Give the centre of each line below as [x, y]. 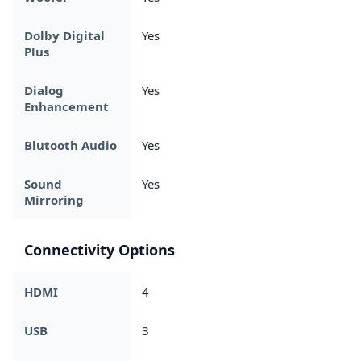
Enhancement [66, 106]
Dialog [44, 90]
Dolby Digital [64, 35]
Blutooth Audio [71, 145]
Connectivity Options [100, 249]
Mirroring [54, 199]
